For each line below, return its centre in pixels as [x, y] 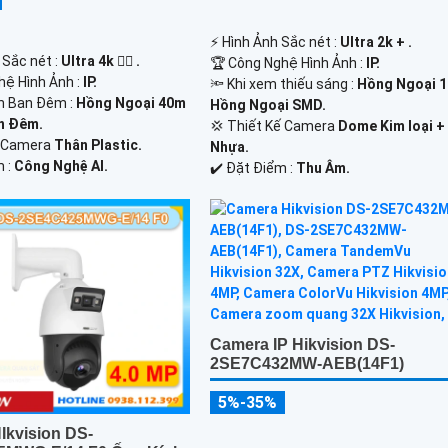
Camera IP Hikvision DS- [303, 345]
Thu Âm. [323, 168]
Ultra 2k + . [376, 42]
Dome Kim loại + [392, 126]
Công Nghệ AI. [61, 166]
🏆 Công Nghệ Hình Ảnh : [288, 63]
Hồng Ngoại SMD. [268, 105]
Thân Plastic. [98, 145]
